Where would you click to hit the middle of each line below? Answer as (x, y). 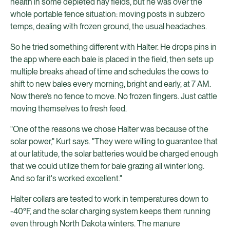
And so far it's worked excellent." (66, 178)
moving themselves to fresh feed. (69, 109)
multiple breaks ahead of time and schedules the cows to (109, 72)
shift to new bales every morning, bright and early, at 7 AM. (111, 84)
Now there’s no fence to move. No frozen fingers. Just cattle (114, 96)
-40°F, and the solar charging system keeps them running (110, 211)
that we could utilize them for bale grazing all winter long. (107, 166)
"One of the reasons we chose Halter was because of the (109, 129)
